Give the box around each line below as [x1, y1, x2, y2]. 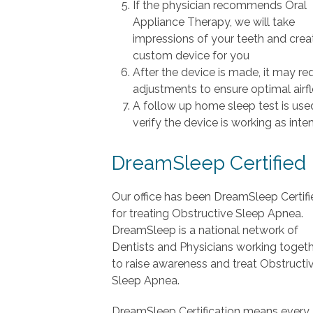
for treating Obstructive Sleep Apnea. [112, 207, 303, 221]
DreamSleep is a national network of [112, 224, 298, 238]
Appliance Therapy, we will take [133, 15, 295, 29]
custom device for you [133, 49, 249, 63]
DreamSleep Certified [112, 152, 306, 175]
